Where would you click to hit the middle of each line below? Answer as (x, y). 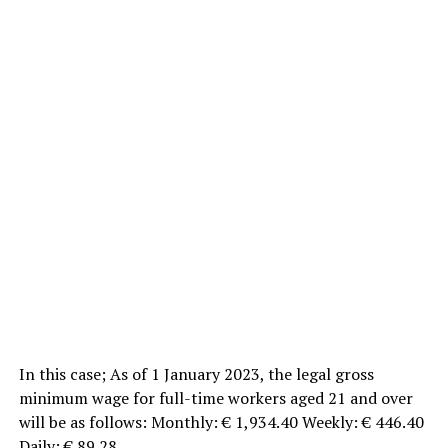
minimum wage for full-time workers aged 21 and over (215, 397)
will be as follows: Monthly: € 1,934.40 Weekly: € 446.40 (221, 421)
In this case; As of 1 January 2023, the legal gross (196, 373)
